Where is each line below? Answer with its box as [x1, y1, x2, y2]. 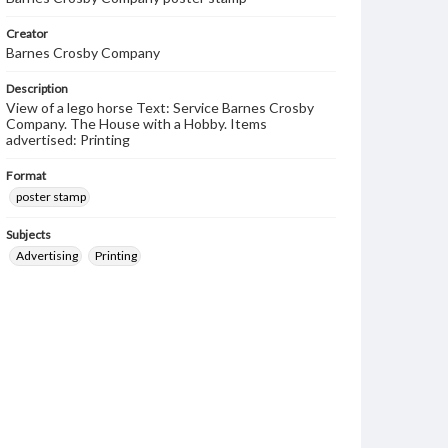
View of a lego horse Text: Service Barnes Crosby [6, 99, 314, 116]
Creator [6, 26, 48, 41]
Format [6, 168, 46, 183]
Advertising [16, 248, 78, 263]
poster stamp [16, 189, 86, 204]
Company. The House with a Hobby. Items [6, 115, 267, 132]
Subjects [6, 227, 51, 242]
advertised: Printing [6, 131, 130, 148]
